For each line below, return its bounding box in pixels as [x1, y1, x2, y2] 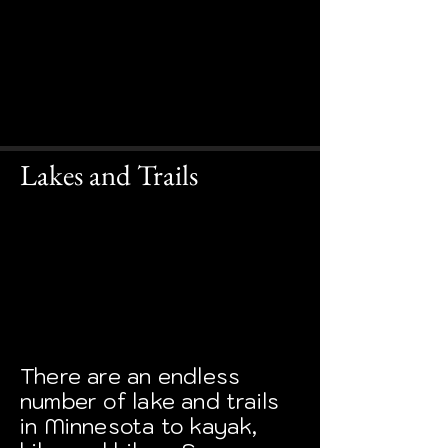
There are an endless [20, 362, 241, 390]
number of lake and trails [20, 387, 280, 415]
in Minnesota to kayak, [20, 412, 258, 440]
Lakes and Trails [20, 156, 198, 194]
